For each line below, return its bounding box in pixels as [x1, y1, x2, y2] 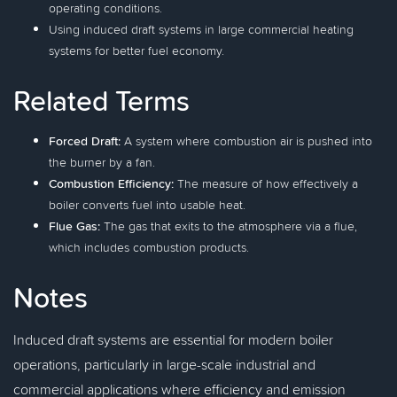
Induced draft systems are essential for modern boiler [13, 330, 333, 349]
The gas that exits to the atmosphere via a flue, [100, 217, 357, 235]
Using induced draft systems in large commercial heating [49, 20, 354, 38]
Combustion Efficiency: [49, 175, 174, 192]
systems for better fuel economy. [49, 42, 224, 59]
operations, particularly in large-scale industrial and [13, 354, 315, 374]
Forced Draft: [49, 132, 121, 150]
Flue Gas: [49, 217, 100, 235]
